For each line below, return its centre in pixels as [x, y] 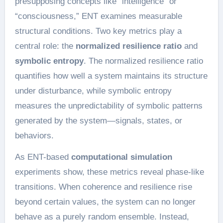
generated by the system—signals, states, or [98, 120]
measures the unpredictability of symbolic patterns [109, 106]
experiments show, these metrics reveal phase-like [109, 172]
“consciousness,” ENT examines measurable [98, 16]
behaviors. [34, 135]
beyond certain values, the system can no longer [105, 202]
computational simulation [121, 157]
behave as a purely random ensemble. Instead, [102, 217]
